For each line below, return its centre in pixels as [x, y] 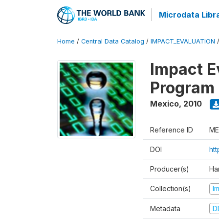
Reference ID [172, 130]
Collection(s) [171, 188]
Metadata [165, 208]
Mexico [164, 104]
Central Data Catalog [113, 41]
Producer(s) [170, 169]
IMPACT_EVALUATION [183, 41]
